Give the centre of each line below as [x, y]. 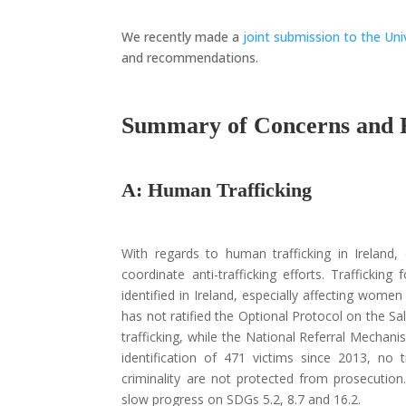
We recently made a [183, 36]
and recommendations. [190, 57]
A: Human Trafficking [217, 189]
